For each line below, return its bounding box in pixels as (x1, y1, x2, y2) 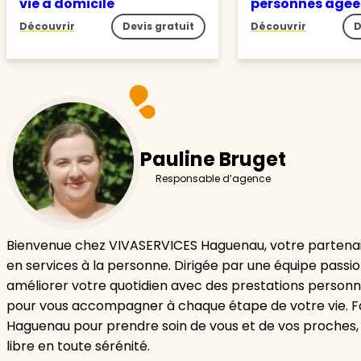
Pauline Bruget (140, 145, 286, 172)
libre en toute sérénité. (6, 337, 150, 356)
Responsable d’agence (156, 171, 271, 185)
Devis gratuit (122, 19, 194, 34)
